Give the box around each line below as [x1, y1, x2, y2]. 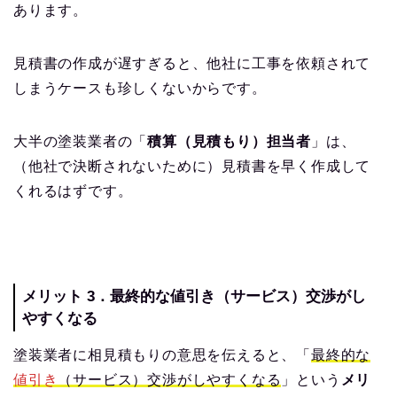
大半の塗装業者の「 [13, 133, 148, 149]
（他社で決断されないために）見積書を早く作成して [13, 158, 371, 174]
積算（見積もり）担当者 [147, 133, 312, 149]
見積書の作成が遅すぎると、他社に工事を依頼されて [13, 55, 371, 71]
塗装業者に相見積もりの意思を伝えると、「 [13, 346, 311, 362]
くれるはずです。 [13, 183, 133, 198]
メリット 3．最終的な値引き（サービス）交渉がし [22, 287, 366, 305]
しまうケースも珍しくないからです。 [13, 80, 267, 96]
